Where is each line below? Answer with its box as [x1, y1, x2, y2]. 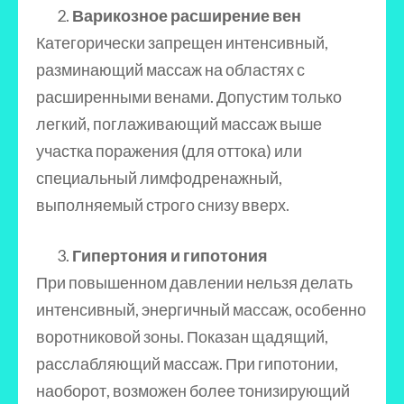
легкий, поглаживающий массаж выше [36, 114, 322, 133]
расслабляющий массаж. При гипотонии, [36, 353, 338, 373]
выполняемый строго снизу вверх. [36, 195, 289, 215]
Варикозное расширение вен [72, 5, 301, 25]
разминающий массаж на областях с [36, 60, 305, 79]
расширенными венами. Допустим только [36, 87, 342, 106]
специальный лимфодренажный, [36, 168, 282, 188]
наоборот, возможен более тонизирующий [36, 381, 350, 400]
